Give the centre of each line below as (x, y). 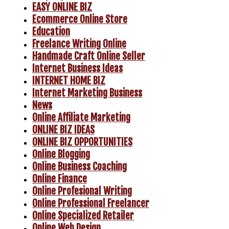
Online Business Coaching (79, 166)
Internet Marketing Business (87, 93)
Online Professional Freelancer (91, 203)
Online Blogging (61, 154)
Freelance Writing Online (79, 44)
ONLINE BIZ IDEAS (63, 130)
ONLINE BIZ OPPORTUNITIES (82, 142)
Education (51, 31)
